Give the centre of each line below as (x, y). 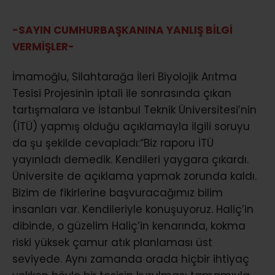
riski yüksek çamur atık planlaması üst (112, 242)
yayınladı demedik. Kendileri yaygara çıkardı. (130, 159)
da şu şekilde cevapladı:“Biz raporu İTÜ (113, 143)
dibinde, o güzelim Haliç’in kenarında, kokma (129, 226)
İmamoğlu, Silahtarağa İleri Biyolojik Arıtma (125, 76)
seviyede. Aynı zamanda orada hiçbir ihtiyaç (131, 259)
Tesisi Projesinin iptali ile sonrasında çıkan (122, 93)
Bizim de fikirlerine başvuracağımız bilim (118, 192)
